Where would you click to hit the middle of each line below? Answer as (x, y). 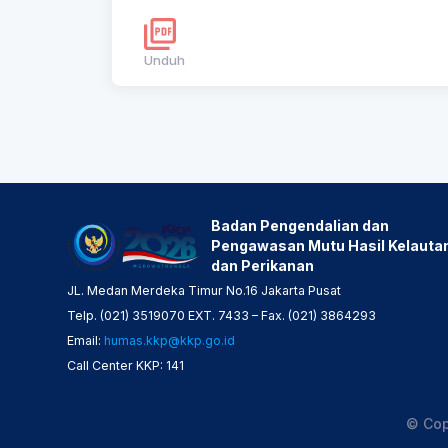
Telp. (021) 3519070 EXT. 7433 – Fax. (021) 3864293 (221, 316)
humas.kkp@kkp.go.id (169, 341)
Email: (85, 341)
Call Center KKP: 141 (125, 366)
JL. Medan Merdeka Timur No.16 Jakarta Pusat (203, 291)
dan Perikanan (262, 265)
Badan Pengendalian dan (300, 225)
